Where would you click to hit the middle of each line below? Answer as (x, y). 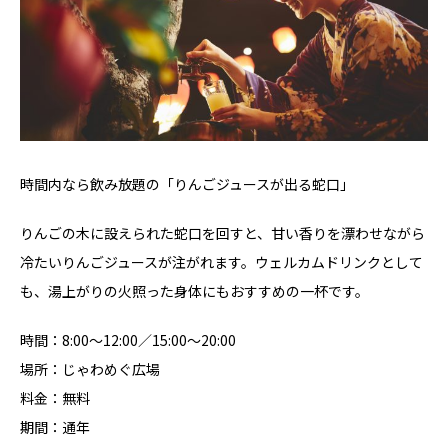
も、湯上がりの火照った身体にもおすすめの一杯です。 (194, 290)
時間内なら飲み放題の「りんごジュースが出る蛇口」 (187, 183)
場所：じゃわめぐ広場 (90, 368)
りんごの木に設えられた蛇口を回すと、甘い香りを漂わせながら (222, 232)
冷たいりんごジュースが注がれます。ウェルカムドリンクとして (221, 261)
